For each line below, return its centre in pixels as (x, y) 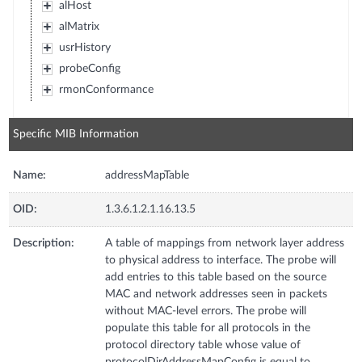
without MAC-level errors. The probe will (206, 311)
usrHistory (84, 47)
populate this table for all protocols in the (208, 328)
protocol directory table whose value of (203, 345)
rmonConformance (106, 89)
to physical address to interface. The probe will (221, 260)
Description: (44, 243)
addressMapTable (147, 175)
